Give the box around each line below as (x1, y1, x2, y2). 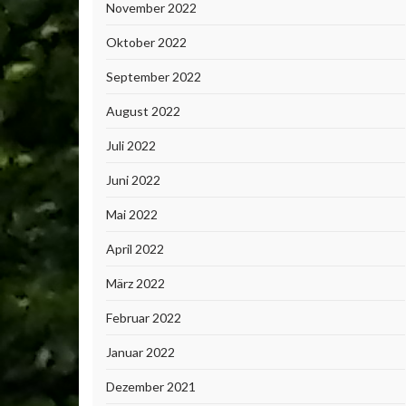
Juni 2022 (106, 172, 160, 188)
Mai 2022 (106, 207, 158, 222)
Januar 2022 (106, 344, 175, 360)
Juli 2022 (106, 138, 156, 153)
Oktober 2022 (106, 34, 187, 50)
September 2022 (106, 69, 201, 84)
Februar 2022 (106, 310, 181, 325)
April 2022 (106, 241, 164, 256)
